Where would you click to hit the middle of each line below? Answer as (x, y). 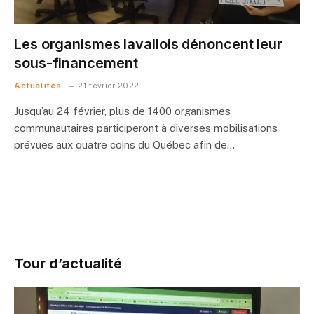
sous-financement (76, 63)
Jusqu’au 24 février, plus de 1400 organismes (122, 111)
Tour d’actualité (68, 263)
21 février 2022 (109, 85)
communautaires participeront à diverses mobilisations (146, 128)
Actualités (38, 85)
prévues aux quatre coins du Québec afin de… (124, 144)
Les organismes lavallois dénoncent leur (149, 44)
